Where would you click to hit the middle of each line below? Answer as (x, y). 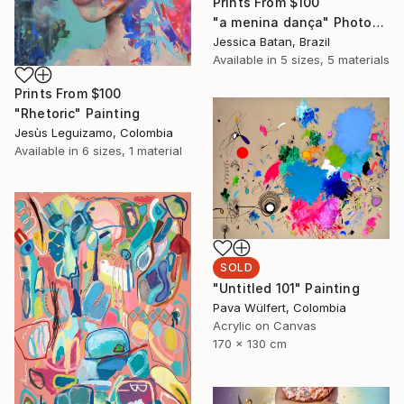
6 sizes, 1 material (132, 151)
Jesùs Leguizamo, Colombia (94, 133)
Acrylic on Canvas (265, 326)
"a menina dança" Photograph (378, 23)
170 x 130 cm (250, 344)
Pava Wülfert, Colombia (280, 308)
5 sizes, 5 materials (335, 60)
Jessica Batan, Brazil (271, 42)
